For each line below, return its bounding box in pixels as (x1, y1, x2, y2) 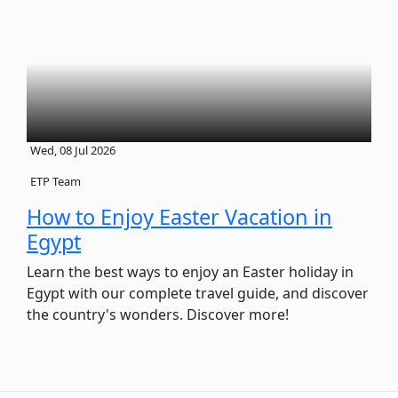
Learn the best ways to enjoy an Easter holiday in (27, 261, 354, 282)
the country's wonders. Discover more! (27, 304, 289, 324)
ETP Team (30, 172, 81, 189)
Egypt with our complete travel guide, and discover (27, 283, 369, 303)
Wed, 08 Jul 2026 (30, 141, 115, 158)
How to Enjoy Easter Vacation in (27, 202, 332, 231)
